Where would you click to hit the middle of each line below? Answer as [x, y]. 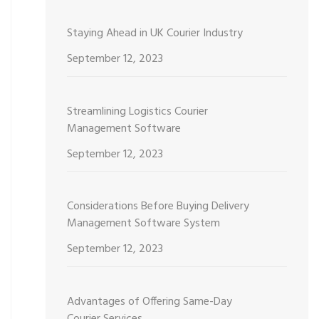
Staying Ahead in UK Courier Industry [155, 34]
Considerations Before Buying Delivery [158, 207]
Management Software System [143, 224]
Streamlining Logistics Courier [137, 111]
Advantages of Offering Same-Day [149, 302]
